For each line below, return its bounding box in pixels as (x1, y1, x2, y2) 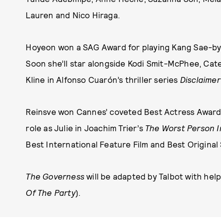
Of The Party (26, 187, 75, 197)
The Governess (26, 171, 84, 181)
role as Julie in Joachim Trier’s (26, 123, 145, 133)
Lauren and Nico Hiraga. (26, 10, 120, 20)
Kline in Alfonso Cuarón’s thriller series (26, 74, 180, 84)
